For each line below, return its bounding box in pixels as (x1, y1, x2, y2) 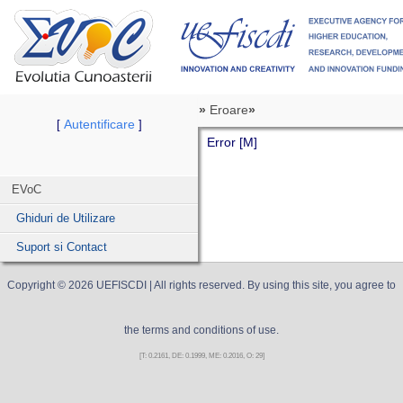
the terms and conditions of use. (124, 324, 279, 336)
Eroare (210, 103, 248, 117)
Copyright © (7, 279, 68, 291)
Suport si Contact (16, 240, 107, 254)
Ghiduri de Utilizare (16, 211, 115, 225)
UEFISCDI (96, 279, 147, 291)
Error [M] (207, 135, 257, 149)
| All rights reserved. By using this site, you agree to (147, 279, 396, 291)
